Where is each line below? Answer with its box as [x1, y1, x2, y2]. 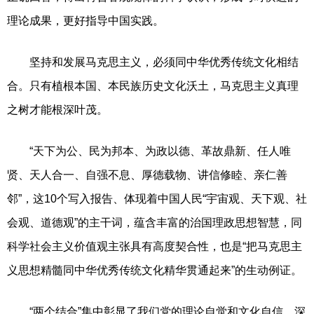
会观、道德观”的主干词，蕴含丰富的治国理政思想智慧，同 [7, 216, 302, 228]
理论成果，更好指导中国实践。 [7, 14, 164, 27]
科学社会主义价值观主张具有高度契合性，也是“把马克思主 [7, 240, 302, 252]
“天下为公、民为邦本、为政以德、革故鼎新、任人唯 [7, 144, 291, 157]
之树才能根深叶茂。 [7, 103, 108, 116]
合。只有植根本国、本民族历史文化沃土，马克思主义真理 [7, 79, 299, 92]
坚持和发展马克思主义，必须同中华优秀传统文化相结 [7, 55, 299, 68]
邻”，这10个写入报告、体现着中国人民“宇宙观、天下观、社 [7, 192, 307, 205]
